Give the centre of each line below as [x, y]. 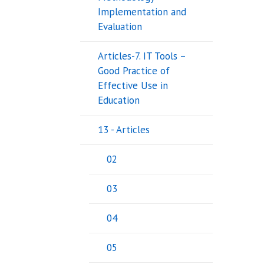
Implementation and [142, 12]
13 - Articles [123, 130]
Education [118, 100]
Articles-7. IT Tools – [142, 56]
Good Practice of [133, 71]
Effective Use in [133, 86]
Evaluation [120, 27]
